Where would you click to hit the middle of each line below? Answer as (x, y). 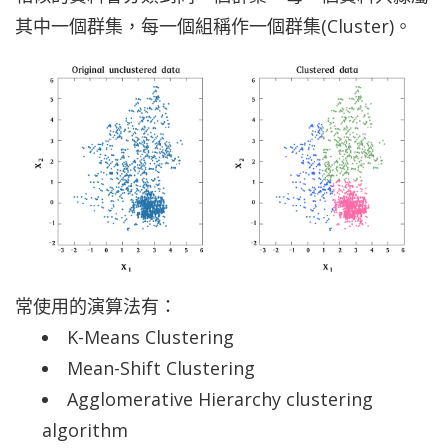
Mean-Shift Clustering (161, 367)
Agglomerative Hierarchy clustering (220, 398)
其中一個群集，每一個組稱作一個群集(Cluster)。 (213, 26)
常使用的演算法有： (96, 305)
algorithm (87, 429)
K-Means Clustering (153, 336)
